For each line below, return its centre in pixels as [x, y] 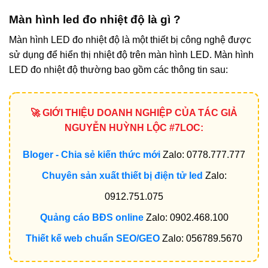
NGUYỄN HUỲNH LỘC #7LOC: [134, 128]
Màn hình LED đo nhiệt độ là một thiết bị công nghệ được [130, 40]
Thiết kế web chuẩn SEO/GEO [93, 239]
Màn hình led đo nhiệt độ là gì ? [95, 19]
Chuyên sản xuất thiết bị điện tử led [122, 176]
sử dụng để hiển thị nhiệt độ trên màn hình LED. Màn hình [131, 55]
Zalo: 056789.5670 [201, 239]
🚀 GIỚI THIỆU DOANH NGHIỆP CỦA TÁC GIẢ [134, 113]
